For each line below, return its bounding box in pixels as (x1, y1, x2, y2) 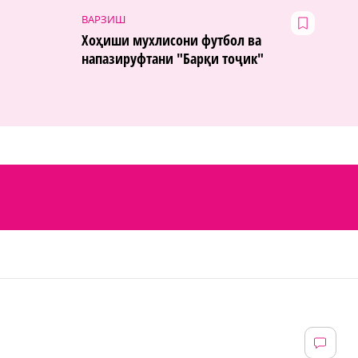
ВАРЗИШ (82, 12, 125, 27)
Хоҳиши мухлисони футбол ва (82, 30, 261, 50)
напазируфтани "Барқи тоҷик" (82, 49, 264, 69)
